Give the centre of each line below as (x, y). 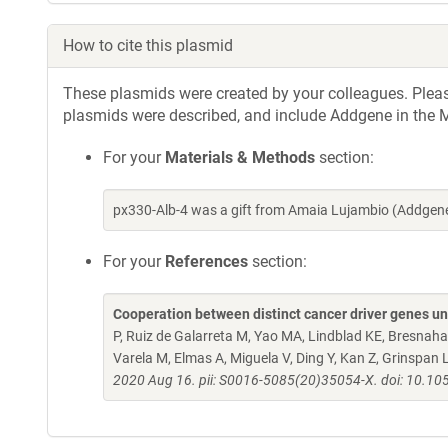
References (206, 261)
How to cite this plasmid (148, 45)
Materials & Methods (240, 157)
